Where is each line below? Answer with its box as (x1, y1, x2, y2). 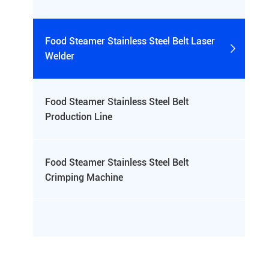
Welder (45, 50, 74, 62)
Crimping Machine (45, 172, 123, 183)
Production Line (45, 111, 112, 122)
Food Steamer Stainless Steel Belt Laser (45, 35, 215, 47)
